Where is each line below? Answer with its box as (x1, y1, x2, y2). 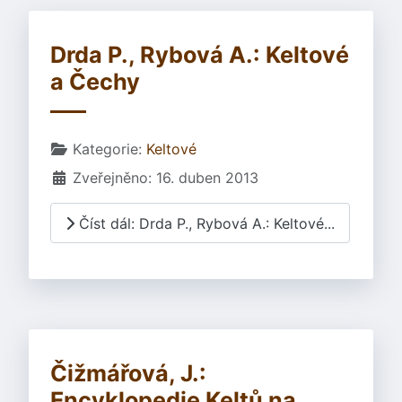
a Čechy (50, 68, 140, 96)
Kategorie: (68, 140, 146, 159)
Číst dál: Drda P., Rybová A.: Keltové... (74, 214, 335, 232)
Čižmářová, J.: (50, 360, 206, 388)
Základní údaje (49, 139, 151, 158)
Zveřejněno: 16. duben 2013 (73, 169, 258, 188)
